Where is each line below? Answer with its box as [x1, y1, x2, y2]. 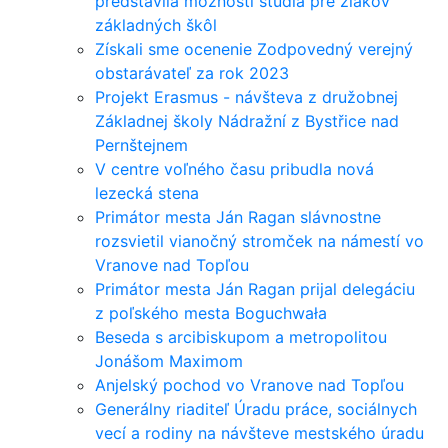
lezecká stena [95, 183, 199, 203]
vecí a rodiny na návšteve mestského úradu [95, 423, 424, 443]
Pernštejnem [95, 135, 188, 155]
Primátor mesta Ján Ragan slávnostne [95, 207, 381, 227]
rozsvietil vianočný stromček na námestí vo [95, 231, 424, 251]
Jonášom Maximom [95, 351, 243, 371]
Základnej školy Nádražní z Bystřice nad [95, 111, 399, 131]
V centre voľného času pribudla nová [95, 159, 374, 179]
